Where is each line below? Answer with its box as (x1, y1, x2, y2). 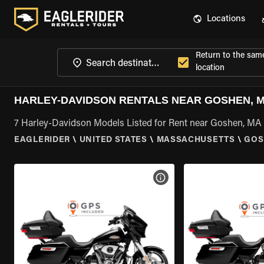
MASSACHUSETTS (156, 136, 235, 144)
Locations (207, 15, 245, 24)
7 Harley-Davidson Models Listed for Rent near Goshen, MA (14, 119, 262, 128)
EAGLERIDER (14, 136, 70, 144)
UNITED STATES (79, 136, 147, 144)
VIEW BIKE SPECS (166, 174, 227, 181)
